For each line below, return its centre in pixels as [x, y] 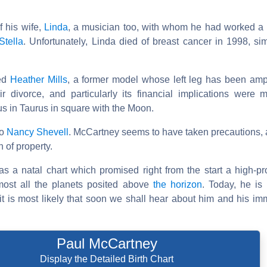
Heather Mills [39, 79]
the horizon [177, 184]
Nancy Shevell [38, 132]
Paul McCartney [107, 243]
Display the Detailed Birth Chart [107, 259]
